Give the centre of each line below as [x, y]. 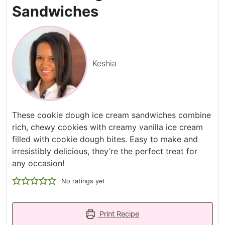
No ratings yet [83, 181]
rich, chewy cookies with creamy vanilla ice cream [108, 127]
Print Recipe [119, 214]
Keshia [105, 64]
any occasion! [38, 163]
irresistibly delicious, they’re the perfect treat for [105, 151]
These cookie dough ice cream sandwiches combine [112, 115]
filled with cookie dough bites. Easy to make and [105, 139]
